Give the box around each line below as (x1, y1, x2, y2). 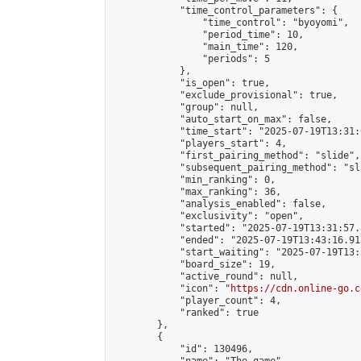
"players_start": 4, (112, 138, 287, 149)
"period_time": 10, (112, 29, 304, 40)
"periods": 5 (112, 53, 270, 64)
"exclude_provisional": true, (112, 89, 338, 101)
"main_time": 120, (112, 41, 298, 52)
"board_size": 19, (112, 259, 276, 270)
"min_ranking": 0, (112, 174, 276, 185)
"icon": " (112, 283, 230, 294)
